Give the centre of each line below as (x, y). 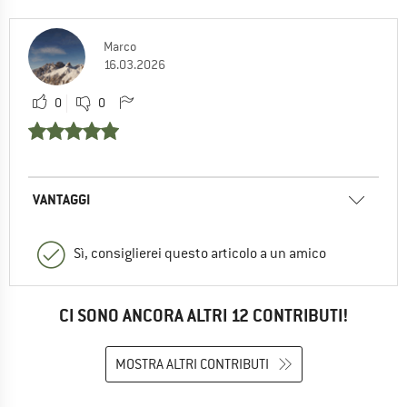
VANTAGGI (61, 199)
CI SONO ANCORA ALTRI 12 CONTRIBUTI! (203, 315)
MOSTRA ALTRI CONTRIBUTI (192, 365)
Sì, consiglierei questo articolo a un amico (200, 253)
